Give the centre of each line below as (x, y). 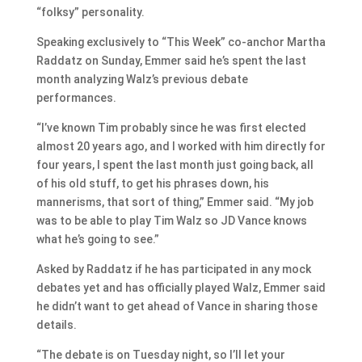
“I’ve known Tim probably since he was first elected (171, 127)
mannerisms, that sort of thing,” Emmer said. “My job (175, 202)
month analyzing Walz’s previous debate (142, 79)
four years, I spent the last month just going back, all (175, 164)
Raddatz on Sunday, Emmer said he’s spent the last (171, 60)
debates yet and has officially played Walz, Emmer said (181, 287)
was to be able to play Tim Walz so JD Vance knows (171, 220)
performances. (76, 97)
